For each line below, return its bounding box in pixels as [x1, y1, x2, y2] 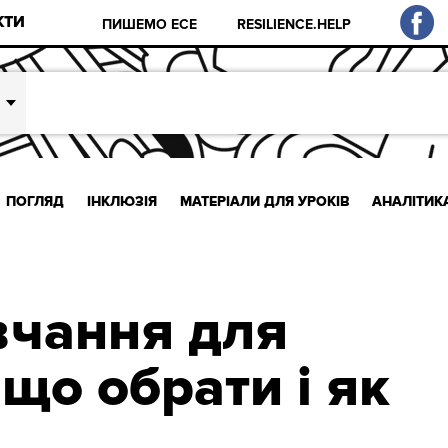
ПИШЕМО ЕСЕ [102, 15, 198, 33]
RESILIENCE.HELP [237, 15, 352, 33]
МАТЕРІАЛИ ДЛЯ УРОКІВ [179, 192, 350, 210]
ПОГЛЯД [6, 192, 65, 210]
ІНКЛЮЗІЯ [86, 192, 157, 210]
